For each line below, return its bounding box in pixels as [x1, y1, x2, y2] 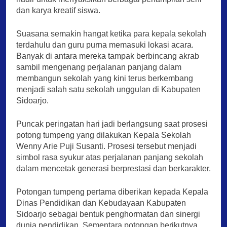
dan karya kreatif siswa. [16, 6, 100, 15]
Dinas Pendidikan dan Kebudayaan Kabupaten [16, 198, 186, 207]
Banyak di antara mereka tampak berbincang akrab [16, 51, 199, 60]
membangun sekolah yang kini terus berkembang [16, 73, 193, 83]
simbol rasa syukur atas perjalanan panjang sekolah [16, 153, 203, 162]
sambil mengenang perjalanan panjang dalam [16, 62, 181, 71]
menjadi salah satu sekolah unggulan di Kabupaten [16, 85, 201, 94]
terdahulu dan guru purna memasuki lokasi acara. [16, 40, 194, 49]
